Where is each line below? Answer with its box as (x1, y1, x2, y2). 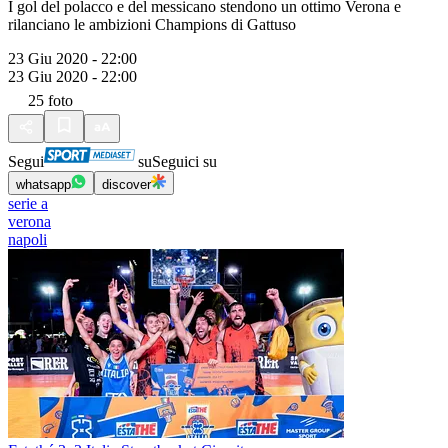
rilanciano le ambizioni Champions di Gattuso (8, 16, 296, 33)
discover (102, 177, 151, 192)
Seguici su (152, 153, 217, 170)
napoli (8, 231, 47, 248)
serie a (8, 195, 48, 212)
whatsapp (16, 177, 71, 192)
